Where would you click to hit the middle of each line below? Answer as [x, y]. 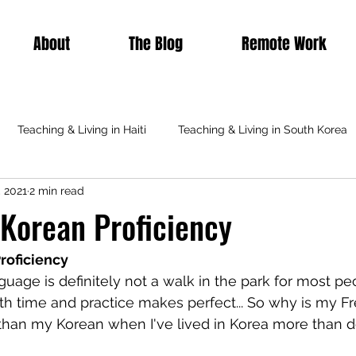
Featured [304, 193]
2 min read [57, 191]
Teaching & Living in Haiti [82, 130]
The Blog [156, 44]
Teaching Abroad [205, 193]
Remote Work [284, 44]
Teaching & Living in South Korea [263, 130]
